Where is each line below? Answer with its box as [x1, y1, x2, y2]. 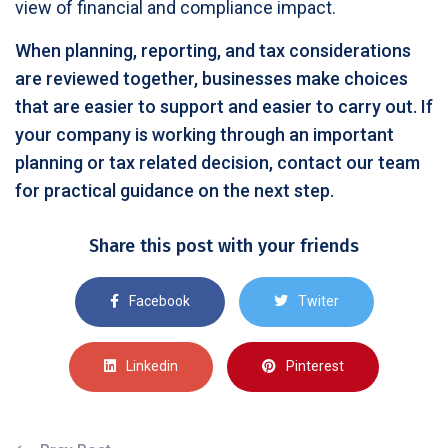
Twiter [297, 293, 339, 310]
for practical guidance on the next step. [15, 179, 334, 201]
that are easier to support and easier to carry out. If [15, 95, 433, 117]
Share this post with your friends [89, 234, 359, 257]
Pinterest [286, 358, 344, 375]
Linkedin [126, 358, 178, 375]
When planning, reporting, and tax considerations [15, 39, 411, 61]
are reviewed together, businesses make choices [15, 67, 408, 89]
